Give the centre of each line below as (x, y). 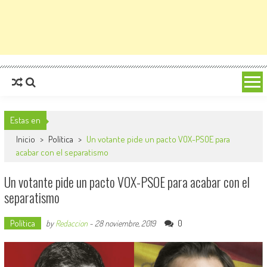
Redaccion (71, 223)
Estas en (25, 120)
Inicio (26, 139)
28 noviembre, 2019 (125, 223)
